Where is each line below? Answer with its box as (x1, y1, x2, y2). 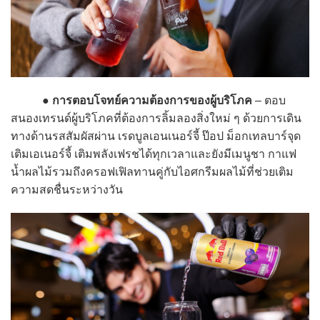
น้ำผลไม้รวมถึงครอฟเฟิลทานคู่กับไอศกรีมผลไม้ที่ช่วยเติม (11, 166, 294, 179)
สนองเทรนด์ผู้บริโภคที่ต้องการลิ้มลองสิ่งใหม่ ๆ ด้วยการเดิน (11, 112, 301, 125)
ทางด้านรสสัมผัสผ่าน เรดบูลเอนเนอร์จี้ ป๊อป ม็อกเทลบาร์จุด (11, 130, 301, 143)
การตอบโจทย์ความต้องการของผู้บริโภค (52, 94, 252, 107)
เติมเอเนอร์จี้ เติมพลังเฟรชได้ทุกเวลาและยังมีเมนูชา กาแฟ (11, 148, 296, 161)
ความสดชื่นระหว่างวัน (11, 184, 123, 196)
